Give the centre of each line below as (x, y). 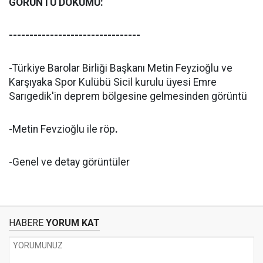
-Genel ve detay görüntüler (69, 162)
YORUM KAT (72, 223)
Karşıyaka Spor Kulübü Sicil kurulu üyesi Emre (113, 82)
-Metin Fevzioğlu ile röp (62, 129)
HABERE (26, 223)
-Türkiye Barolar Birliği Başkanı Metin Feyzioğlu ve (121, 68)
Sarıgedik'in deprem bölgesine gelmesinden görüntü (128, 96)
